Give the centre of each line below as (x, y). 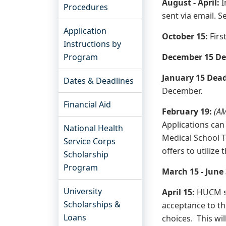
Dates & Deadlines (99, 81)
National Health (93, 128)
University (83, 191)
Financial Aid (87, 104)
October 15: (186, 36)
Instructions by (92, 44)
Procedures (86, 7)
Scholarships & (92, 204)
